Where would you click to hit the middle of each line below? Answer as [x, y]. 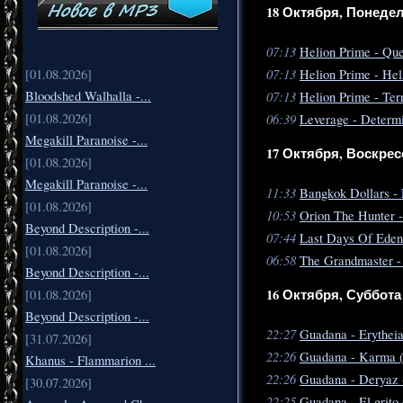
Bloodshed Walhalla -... [88, 96]
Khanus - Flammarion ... [90, 361]
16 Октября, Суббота [334, 295]
